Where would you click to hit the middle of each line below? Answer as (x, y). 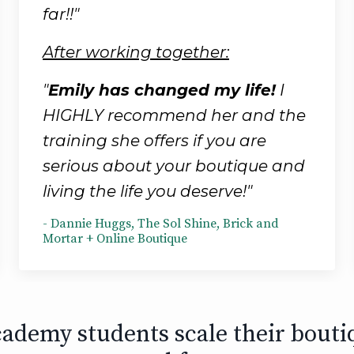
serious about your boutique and (174, 166)
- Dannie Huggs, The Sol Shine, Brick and (161, 223)
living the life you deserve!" (147, 191)
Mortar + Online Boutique (115, 238)
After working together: (136, 52)
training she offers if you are (154, 140)
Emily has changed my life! (162, 90)
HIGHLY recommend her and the (174, 115)
